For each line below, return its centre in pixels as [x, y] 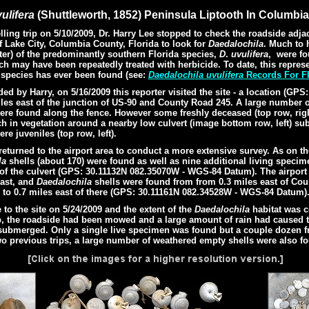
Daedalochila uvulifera [196, 75]
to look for [185, 44]
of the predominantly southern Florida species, [117, 54]
